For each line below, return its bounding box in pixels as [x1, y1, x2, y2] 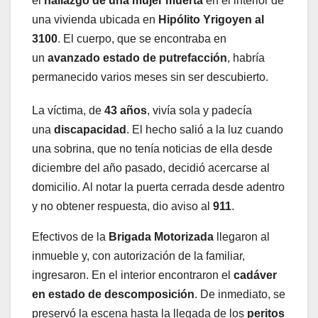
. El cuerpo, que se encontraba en [57, 32, 226, 45]
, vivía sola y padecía [147, 104, 252, 116]
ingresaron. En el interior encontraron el [32, 268, 234, 281]
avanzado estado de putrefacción [48, 51, 227, 64]
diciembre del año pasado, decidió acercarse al [32, 161, 270, 174]
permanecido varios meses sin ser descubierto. [32, 70, 268, 83]
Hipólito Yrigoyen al [158, 13, 264, 26]
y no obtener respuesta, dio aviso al [32, 199, 213, 212]
